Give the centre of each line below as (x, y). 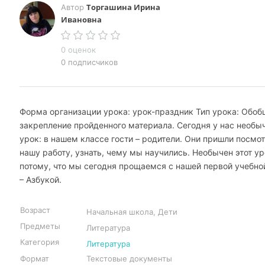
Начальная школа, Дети (132, 212)
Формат (35, 258)
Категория (40, 242)
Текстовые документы (129, 258)
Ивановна (81, 20)
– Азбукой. (41, 180)
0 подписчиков (89, 62)
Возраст (35, 210)
